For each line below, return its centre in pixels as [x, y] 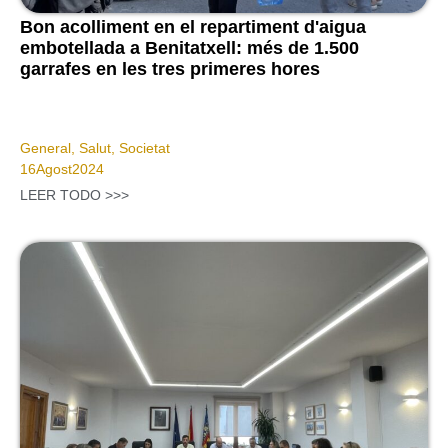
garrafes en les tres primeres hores [170, 69]
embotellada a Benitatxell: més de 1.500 [189, 48]
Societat [144, 148]
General [45, 148]
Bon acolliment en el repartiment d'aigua [193, 27]
